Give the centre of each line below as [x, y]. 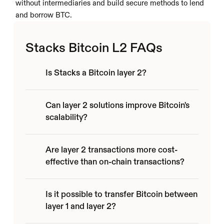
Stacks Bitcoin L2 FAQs [94, 48]
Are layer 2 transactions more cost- [111, 150]
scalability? [66, 118]
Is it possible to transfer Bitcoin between [121, 195]
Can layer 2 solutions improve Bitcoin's [117, 106]
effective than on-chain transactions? [115, 162]
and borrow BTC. [44, 15]
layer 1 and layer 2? [80, 207]
